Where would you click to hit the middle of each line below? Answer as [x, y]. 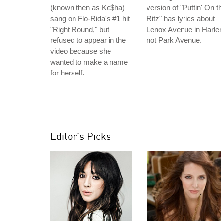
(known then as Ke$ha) [88, 8]
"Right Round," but [80, 29]
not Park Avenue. [174, 40]
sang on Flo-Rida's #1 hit [90, 18]
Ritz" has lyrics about [181, 18]
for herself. [67, 73]
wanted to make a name [89, 62]
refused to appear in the [88, 40]
